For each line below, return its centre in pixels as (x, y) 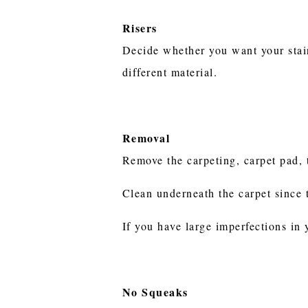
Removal (146, 137)
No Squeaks (155, 291)
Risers (140, 27)
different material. (170, 71)
